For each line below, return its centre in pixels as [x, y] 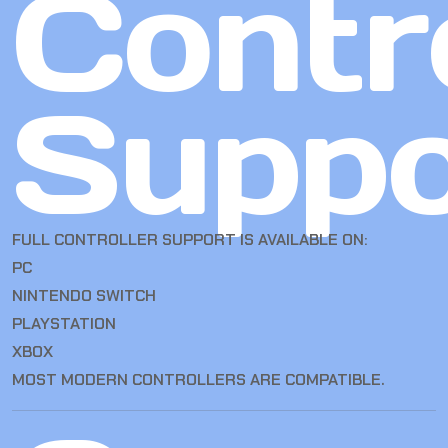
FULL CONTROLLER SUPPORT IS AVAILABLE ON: [190, 240]
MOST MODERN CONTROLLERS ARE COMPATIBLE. [198, 380]
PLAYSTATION [64, 324]
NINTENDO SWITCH [84, 296]
